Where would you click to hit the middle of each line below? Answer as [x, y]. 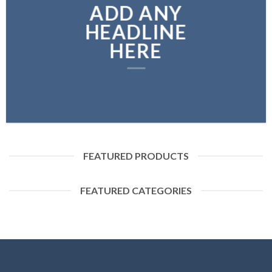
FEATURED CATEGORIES [136, 190]
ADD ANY [136, 14]
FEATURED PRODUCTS [136, 156]
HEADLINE [136, 32]
